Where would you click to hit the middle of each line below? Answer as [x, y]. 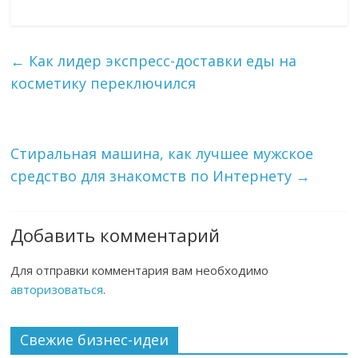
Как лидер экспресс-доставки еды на [161, 61]
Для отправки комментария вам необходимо [140, 270]
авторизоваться [57, 290]
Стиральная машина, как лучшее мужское [162, 154]
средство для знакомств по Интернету [153, 176]
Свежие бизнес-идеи [95, 340]
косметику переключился [103, 84]
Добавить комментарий [115, 235]
